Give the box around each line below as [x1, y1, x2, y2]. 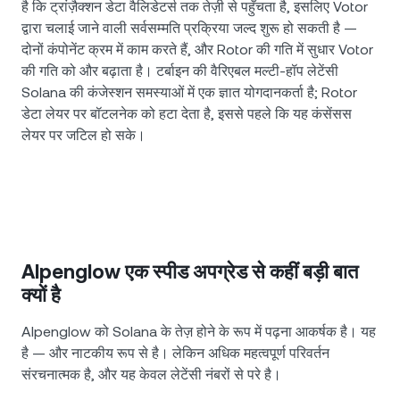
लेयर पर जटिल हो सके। [21, 127, 146, 145]
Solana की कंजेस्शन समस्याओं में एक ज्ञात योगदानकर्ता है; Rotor [21, 84, 357, 102]
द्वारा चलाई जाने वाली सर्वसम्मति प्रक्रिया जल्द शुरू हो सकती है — [21, 20, 357, 37]
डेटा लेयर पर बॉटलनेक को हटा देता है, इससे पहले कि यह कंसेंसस [21, 105, 352, 123]
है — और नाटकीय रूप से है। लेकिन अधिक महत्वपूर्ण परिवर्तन [21, 345, 329, 362]
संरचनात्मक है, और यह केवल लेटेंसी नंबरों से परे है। [21, 366, 281, 384]
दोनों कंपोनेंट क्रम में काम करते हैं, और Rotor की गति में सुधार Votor [21, 41, 373, 59]
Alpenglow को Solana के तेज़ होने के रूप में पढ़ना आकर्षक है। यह [21, 323, 376, 341]
